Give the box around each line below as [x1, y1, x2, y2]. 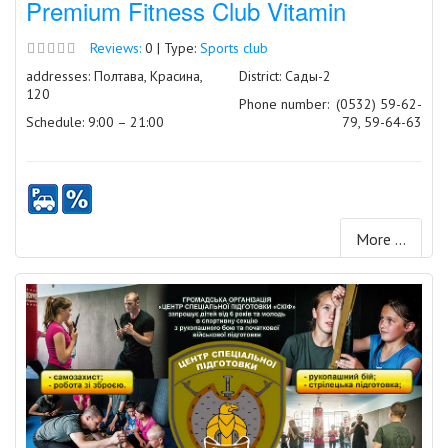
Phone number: [239, 94, 329, 113]
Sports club [200, 38, 268, 57]
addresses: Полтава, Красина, [26, 66, 202, 85]
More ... [356, 228, 406, 249]
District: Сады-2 [239, 66, 331, 85]
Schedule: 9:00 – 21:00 [26, 112, 164, 131]
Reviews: [90, 38, 141, 57]
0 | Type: [141, 38, 200, 57]
